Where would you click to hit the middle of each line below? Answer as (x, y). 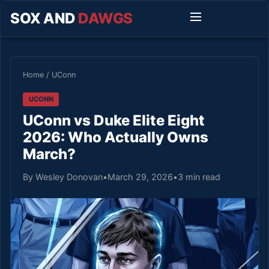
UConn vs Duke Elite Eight (114, 120)
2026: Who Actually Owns (116, 137)
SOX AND (44, 18)
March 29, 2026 (140, 177)
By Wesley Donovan (63, 177)
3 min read (199, 177)
